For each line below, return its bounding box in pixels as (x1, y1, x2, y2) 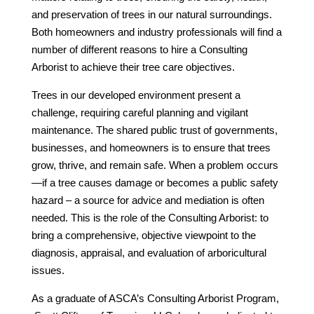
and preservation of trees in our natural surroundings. (31, 8, 272, 21)
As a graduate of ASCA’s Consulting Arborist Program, (31, 292, 279, 305)
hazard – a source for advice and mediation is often (31, 194, 264, 207)
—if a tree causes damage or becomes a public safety (31, 177, 278, 189)
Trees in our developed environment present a (31, 89, 240, 102)
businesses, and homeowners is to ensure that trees (31, 142, 271, 154)
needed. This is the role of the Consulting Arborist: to (31, 212, 268, 224)
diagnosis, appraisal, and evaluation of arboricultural (31, 247, 266, 259)
